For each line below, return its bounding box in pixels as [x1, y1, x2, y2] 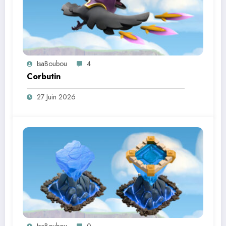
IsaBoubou [37, 59, 67, 69]
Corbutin [27, 71, 61, 83]
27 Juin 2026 [37, 92, 76, 102]
